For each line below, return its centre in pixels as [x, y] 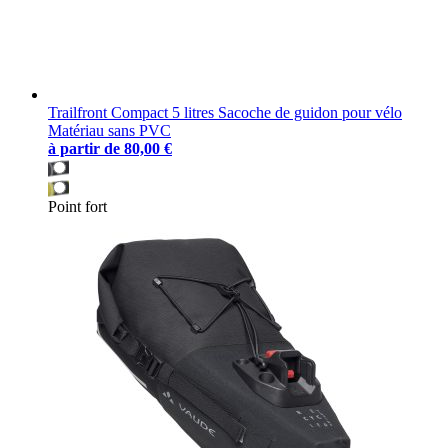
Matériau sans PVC [109, 130]
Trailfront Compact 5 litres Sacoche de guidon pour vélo [225, 112]
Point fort [77, 206]
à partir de [84, 148]
